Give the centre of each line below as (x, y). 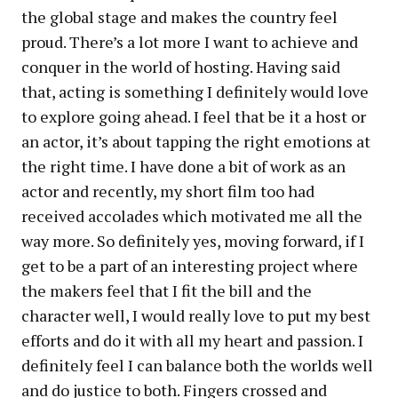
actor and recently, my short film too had (168, 191)
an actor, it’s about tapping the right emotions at (196, 142)
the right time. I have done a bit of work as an (183, 167)
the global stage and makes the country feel (179, 17)
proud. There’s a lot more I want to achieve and (190, 42)
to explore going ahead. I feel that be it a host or (194, 117)
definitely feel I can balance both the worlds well (197, 366)
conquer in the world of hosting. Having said (181, 67)
